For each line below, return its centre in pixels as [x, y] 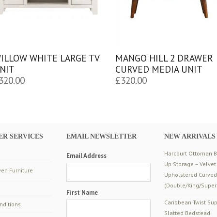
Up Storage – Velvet [190, 164]
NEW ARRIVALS [190, 137]
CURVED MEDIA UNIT [159, 69]
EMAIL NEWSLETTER [102, 137]
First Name [82, 192]
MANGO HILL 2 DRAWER [164, 58]
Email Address [87, 155]
